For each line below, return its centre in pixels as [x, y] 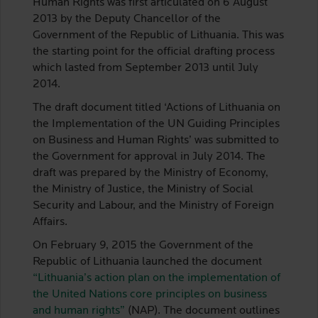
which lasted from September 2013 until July [146, 68]
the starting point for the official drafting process [154, 52]
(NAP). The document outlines [202, 311]
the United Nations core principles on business [150, 295]
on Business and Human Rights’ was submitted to [156, 141]
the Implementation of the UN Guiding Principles [156, 124]
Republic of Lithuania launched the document [147, 262]
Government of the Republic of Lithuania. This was [158, 35]
